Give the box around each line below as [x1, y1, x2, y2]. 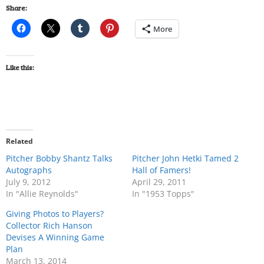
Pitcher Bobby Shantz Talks [6, 153, 113, 164]
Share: [6, 3, 27, 12]
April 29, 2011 [132, 176, 186, 187]
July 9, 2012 [6, 176, 51, 187]
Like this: [6, 62, 34, 72]
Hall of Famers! [132, 164, 191, 176]
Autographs [6, 164, 52, 176]
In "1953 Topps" [132, 188, 194, 199]
